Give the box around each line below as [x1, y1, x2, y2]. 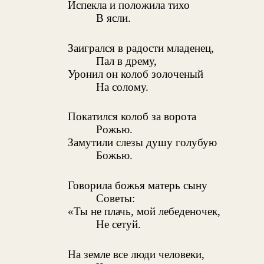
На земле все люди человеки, [67, 247, 204, 260]
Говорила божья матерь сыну [67, 179, 207, 192]
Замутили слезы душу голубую [67, 136, 217, 149]
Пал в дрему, [95, 54, 157, 67]
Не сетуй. [95, 218, 141, 231]
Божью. [95, 149, 133, 162]
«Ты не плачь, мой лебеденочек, [67, 205, 220, 218]
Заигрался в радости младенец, [67, 41, 214, 54]
